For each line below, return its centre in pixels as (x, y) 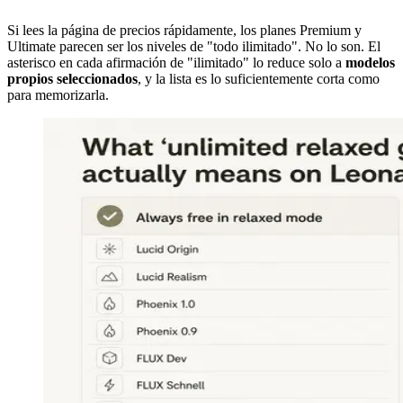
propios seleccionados (72, 79)
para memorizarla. (58, 95)
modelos (370, 63)
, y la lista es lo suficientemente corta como (259, 79)
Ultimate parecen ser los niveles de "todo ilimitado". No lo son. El (194, 47)
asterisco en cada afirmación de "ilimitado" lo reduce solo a (176, 63)
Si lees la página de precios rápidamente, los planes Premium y (184, 31)
